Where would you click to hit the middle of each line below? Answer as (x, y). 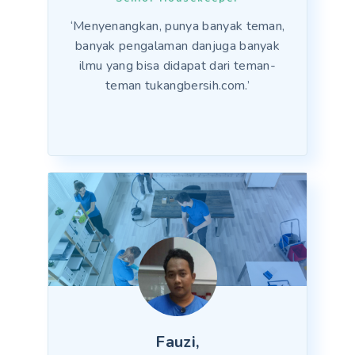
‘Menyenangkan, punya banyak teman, (177, 27)
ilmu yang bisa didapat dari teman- (177, 66)
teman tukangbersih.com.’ (177, 86)
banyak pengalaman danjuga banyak (177, 46)
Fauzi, (177, 342)
